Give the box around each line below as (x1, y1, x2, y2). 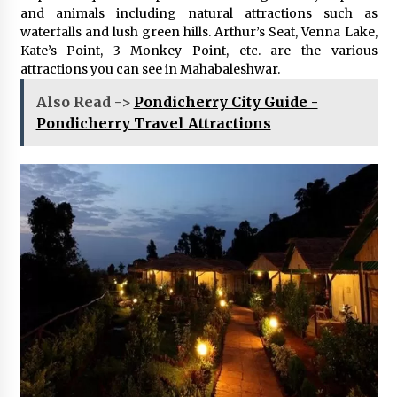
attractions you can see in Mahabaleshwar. (19, 61, 280, 78)
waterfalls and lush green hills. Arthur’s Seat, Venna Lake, (19, 24, 378, 41)
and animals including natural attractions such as (19, 5, 378, 22)
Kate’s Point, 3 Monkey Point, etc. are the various (19, 43, 378, 59)
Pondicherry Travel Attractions (35, 114, 271, 133)
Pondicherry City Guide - (133, 93, 318, 112)
